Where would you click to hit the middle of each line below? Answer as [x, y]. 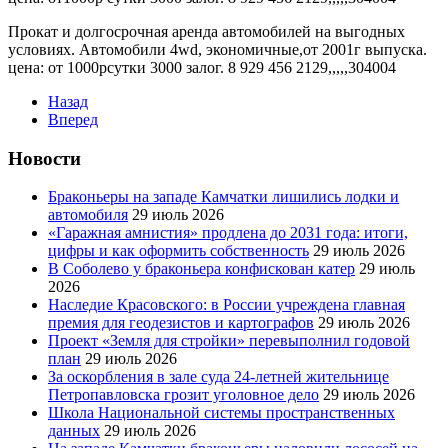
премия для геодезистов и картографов [181, 323]
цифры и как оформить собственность [178, 251]
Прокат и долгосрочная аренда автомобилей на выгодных [206, 31]
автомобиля [88, 215]
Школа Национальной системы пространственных [221, 413]
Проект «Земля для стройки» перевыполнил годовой [229, 341]
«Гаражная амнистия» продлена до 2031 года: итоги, [228, 233]
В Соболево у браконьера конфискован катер [201, 269]
